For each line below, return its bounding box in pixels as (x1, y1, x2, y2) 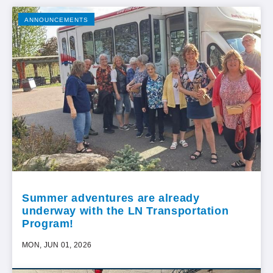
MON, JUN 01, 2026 (22, 240, 92, 249)
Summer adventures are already (22, 191, 200, 204)
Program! (22, 217, 74, 230)
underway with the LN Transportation (22, 204, 229, 217)
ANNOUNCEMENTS (24, 16, 88, 23)
